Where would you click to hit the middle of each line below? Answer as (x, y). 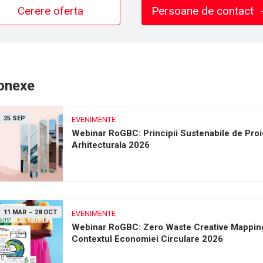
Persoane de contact (204, 11)
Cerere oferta (50, 11)
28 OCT (46, 212)
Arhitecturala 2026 (111, 145)
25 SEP (14, 118)
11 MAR (15, 212)
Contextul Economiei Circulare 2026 (147, 239)
